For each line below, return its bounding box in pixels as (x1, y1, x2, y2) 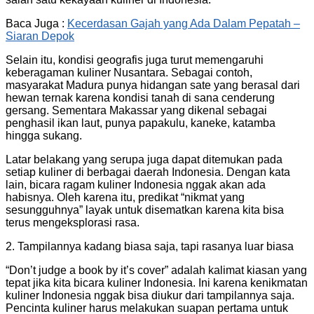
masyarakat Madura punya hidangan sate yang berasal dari (6, 78, 300, 91)
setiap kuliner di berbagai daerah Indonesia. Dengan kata (6, 165, 290, 178)
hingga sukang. (6, 129, 82, 142)
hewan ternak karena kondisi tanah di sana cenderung (6, 91, 275, 104)
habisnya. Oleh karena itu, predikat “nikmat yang (6, 191, 245, 203)
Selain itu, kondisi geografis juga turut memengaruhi (6, 53, 264, 66)
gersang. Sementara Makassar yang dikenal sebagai (6, 104, 267, 116)
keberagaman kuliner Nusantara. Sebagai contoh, (6, 66, 252, 78)
